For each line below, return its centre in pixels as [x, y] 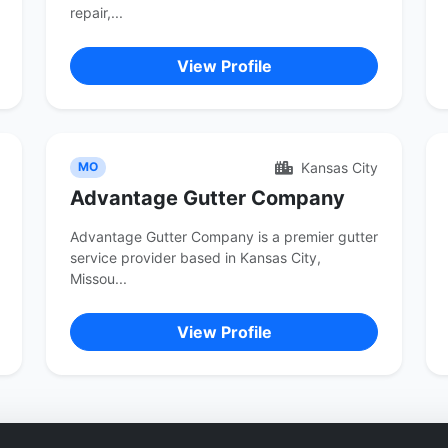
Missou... [98, 278]
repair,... [96, 12]
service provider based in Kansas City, [195, 257]
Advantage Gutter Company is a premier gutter [224, 236]
